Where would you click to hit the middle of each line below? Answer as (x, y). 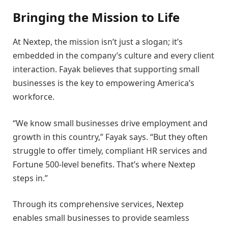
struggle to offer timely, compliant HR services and (110, 150)
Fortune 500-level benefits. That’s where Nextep (104, 164)
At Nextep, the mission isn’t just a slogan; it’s (98, 42)
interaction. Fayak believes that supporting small (106, 69)
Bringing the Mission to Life (96, 17)
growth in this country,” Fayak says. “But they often (110, 137)
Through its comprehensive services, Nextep (98, 204)
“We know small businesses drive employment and (110, 123)
